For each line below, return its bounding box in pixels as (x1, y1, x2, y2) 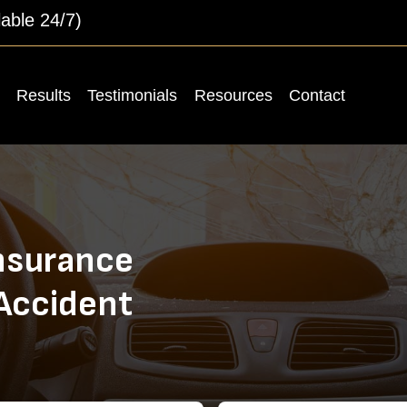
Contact (289, 85, 346, 104)
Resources (194, 85, 273, 104)
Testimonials (87, 85, 178, 104)
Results (15, 85, 71, 104)
